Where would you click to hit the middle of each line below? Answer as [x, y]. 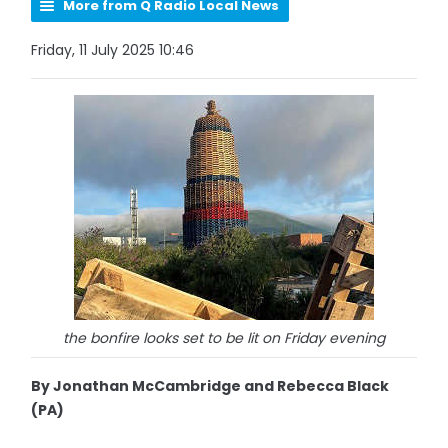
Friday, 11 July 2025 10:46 [113, 50]
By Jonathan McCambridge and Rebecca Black [210, 386]
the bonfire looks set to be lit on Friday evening [224, 338]
